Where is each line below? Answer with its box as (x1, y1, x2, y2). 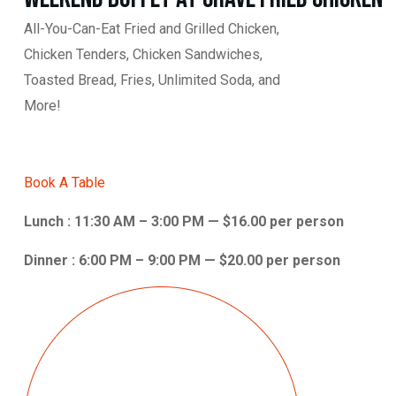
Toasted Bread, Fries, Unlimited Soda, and (24, 72, 280, 89)
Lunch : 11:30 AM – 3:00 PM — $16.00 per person (24, 213, 344, 231)
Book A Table (24, 174, 105, 192)
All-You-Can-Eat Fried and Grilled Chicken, (24, 20, 279, 38)
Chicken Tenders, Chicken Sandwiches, (24, 46, 263, 64)
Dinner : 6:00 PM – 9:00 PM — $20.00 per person (24, 252, 340, 270)
